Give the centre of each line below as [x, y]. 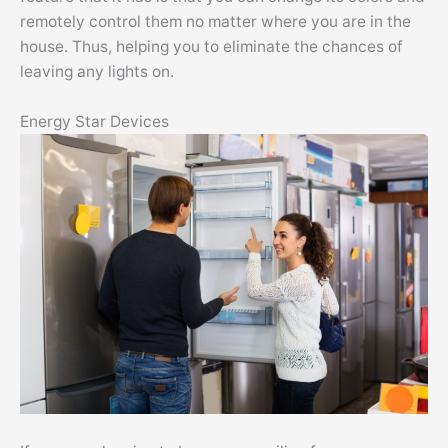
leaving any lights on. [97, 71]
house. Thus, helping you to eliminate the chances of [211, 46]
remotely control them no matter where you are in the [215, 21]
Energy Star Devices [94, 121]
